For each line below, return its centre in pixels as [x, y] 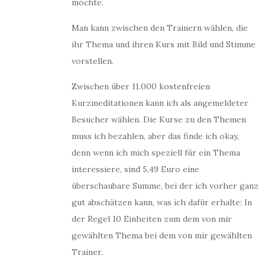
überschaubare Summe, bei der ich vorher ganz [165, 186]
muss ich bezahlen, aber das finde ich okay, [155, 136]
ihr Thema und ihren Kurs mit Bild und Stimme [164, 44]
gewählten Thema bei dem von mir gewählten [162, 235]
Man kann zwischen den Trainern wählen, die [160, 28]
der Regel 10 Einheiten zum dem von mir [152, 219]
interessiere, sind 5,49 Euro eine [135, 169]
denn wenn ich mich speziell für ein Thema [156, 153]
